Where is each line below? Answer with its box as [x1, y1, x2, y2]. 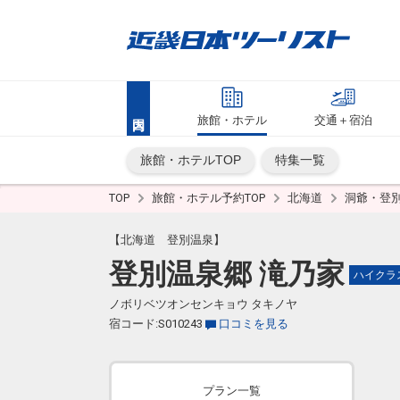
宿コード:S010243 [109, 317, 203, 330]
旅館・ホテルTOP [140, 153, 241, 167]
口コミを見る [219, 317, 288, 330]
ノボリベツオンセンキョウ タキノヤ [109, 297, 297, 311]
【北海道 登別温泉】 [109, 233, 225, 246]
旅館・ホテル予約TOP [152, 191, 268, 204]
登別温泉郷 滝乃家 [109, 257, 345, 291]
